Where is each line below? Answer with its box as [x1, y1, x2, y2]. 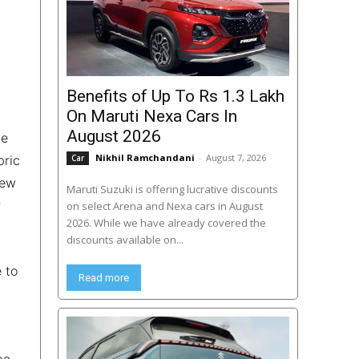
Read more [78, 272, 129, 284]
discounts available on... [66, 232, 184, 248]
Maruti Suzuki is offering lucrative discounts [66, 182, 278, 197]
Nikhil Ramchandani [95, 151, 195, 164]
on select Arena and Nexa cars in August [66, 199, 263, 214]
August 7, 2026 [205, 151, 266, 164]
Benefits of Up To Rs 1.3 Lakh [66, 87, 284, 107]
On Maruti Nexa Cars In [66, 107, 237, 127]
